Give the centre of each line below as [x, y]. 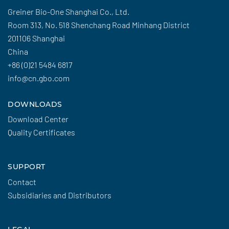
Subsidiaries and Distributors [60, 195]
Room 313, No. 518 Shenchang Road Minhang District [99, 25]
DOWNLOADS [35, 104]
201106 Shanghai [36, 38]
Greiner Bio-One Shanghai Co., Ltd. [68, 11]
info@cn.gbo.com [39, 78]
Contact [22, 181]
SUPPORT [27, 167]
